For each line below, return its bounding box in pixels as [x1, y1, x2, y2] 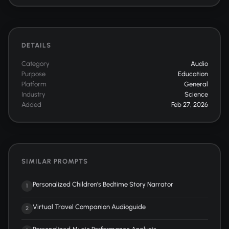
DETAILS [21, 41, 51, 49]
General [184, 80, 208, 88]
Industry [21, 90, 45, 98]
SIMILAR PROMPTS [21, 157, 88, 165]
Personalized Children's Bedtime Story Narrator [32, 180, 173, 188]
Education [177, 70, 208, 78]
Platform [21, 80, 47, 88]
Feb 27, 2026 [171, 100, 208, 108]
